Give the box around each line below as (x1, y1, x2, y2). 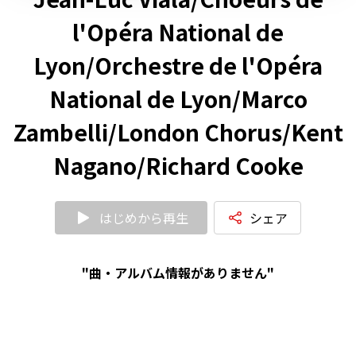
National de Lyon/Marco (48, 82, 308, 114)
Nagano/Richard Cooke (52, 149, 304, 181)
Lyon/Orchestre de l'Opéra (33, 48, 323, 81)
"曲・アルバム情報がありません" (82, 262, 274, 282)
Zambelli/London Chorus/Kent (13, 115, 343, 148)
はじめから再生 (99, 207, 188, 227)
